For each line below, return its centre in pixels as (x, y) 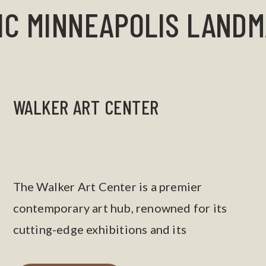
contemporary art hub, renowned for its (120, 208)
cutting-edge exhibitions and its (100, 229)
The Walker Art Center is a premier (107, 186)
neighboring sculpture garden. (95, 251)
